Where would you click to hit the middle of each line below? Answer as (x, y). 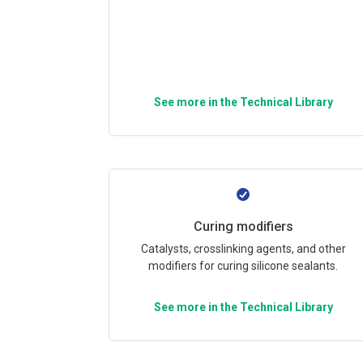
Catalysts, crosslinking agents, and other (243, 249)
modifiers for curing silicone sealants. (243, 266)
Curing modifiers (243, 226)
